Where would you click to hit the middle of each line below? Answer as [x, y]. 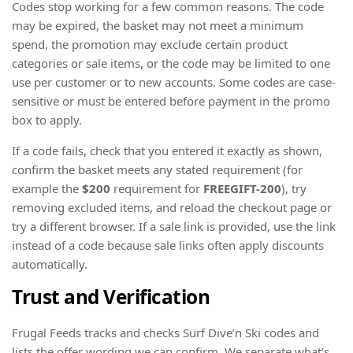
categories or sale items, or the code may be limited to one [171, 63]
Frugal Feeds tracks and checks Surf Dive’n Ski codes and [165, 332]
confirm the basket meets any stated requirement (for [157, 170]
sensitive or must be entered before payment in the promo [171, 101]
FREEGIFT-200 [242, 189]
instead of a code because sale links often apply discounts [168, 245]
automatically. [50, 264]
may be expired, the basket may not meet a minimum [158, 26]
